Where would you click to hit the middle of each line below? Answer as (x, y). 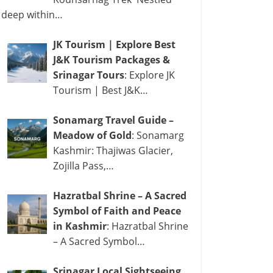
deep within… (32, 15)
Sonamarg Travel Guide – (113, 120)
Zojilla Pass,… (83, 166)
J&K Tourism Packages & (112, 60)
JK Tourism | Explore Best (114, 44)
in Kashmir (80, 226)
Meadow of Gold (92, 135)
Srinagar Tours (89, 75)
